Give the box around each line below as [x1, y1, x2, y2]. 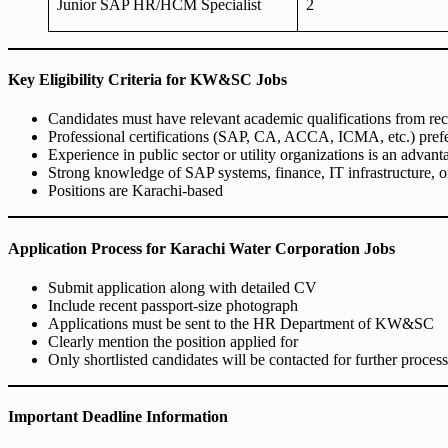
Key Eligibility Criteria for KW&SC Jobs [8, 71, 287, 89]
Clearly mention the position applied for [48, 332, 298, 350]
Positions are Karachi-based [48, 182, 223, 200]
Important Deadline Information [8, 408, 228, 426]
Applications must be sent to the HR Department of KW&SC [48, 314, 434, 332]
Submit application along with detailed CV [48, 278, 317, 296]
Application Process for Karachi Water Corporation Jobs [8, 239, 395, 257]
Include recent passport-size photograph [48, 296, 298, 314]
